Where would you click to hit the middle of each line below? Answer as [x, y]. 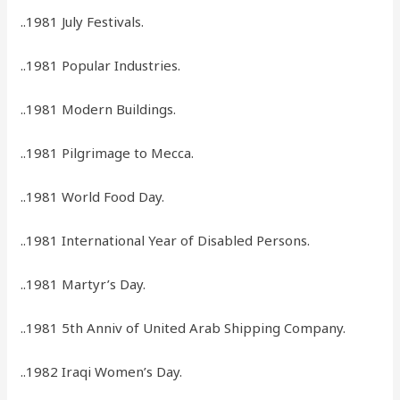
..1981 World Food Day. [93, 197]
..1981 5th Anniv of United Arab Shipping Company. [183, 328]
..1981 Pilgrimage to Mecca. [108, 153]
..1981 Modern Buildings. [99, 109]
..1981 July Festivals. [83, 22]
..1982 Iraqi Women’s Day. [102, 372]
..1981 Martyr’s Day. [83, 284]
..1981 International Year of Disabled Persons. [166, 241]
